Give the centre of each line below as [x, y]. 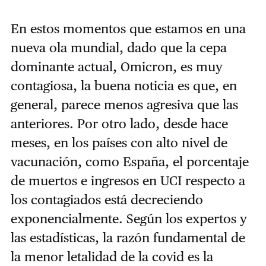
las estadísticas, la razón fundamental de [128, 238]
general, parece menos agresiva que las [124, 105]
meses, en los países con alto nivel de [119, 143]
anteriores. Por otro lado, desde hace [119, 124]
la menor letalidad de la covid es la [112, 257]
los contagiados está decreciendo [107, 200]
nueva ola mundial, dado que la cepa [118, 48]
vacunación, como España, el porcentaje [129, 162]
